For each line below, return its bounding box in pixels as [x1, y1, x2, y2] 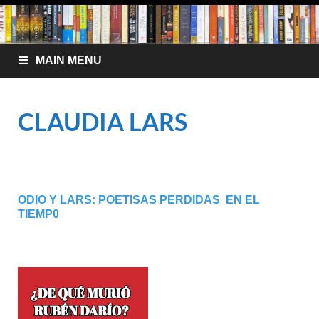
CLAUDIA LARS [18, 106, 187, 136]
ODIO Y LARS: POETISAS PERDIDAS [18, 193, 226, 206]
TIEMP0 [18, 207, 59, 220]
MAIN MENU [36, 53, 102, 66]
